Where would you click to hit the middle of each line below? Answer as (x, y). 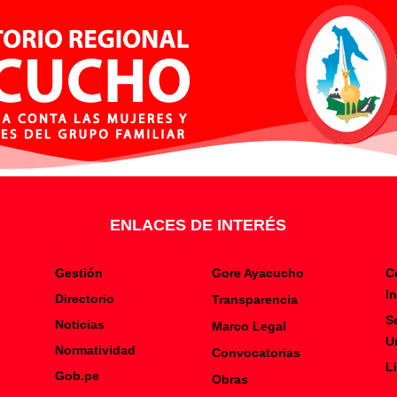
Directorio (84, 299)
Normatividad (95, 350)
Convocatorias (256, 353)
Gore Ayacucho (257, 273)
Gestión (78, 273)
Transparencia (254, 300)
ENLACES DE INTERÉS (198, 226)
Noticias (79, 325)
